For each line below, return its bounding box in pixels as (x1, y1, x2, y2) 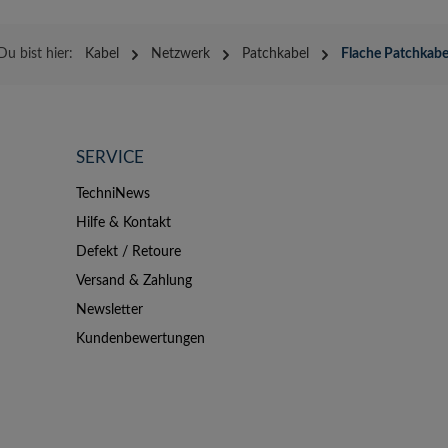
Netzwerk (150, 46, 210, 61)
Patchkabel (241, 46, 309, 61)
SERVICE (76, 149, 144, 166)
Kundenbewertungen (76, 332, 205, 346)
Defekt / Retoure (76, 245, 181, 259)
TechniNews (76, 187, 150, 201)
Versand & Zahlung (76, 274, 192, 288)
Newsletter (76, 303, 143, 317)
